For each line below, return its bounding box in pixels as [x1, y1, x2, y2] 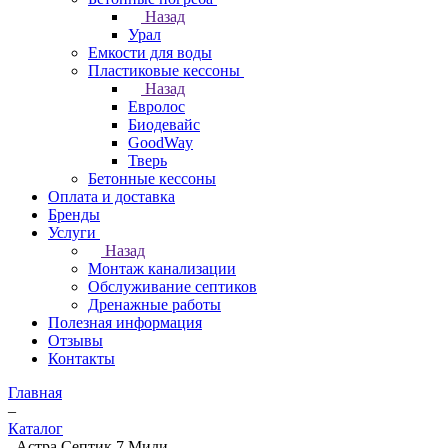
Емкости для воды [88, 44, 212, 61]
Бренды [48, 206, 100, 223]
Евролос [128, 98, 185, 115]
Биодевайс [128, 116, 200, 133]
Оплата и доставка [48, 188, 175, 205]
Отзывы [48, 332, 103, 349]
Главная [8, 384, 62, 401]
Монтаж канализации [88, 260, 236, 277]
